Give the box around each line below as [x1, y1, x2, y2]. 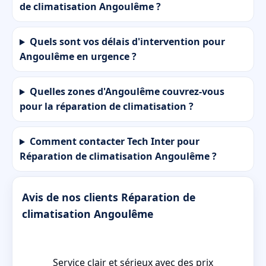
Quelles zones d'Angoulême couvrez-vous [29, 85, 224, 99]
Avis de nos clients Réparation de [22, 189, 195, 204]
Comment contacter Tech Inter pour [29, 135, 199, 148]
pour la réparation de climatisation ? [20, 100, 194, 113]
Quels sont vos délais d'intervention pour [29, 35, 225, 49]
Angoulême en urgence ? [20, 50, 137, 64]
